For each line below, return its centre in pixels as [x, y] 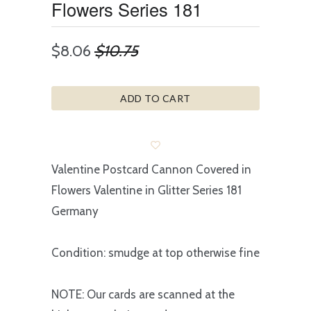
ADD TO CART [155, 98]
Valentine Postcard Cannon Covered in [151, 169]
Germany [75, 211]
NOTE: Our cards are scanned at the [143, 294]
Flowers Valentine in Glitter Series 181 [146, 190]
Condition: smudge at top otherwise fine [155, 253]
